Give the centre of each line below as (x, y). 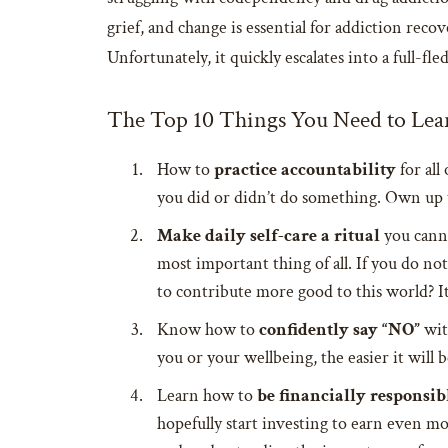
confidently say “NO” (339, 330)
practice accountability (305, 170)
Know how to (208, 330)
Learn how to (207, 396)
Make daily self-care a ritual (268, 236)
